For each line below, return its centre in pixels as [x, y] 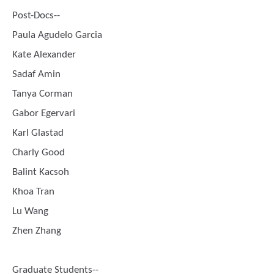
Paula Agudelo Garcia [57, 35]
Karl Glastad [38, 133]
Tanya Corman [43, 94]
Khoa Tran [33, 192]
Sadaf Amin [36, 74]
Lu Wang [30, 211]
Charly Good [39, 153]
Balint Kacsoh [41, 172]
